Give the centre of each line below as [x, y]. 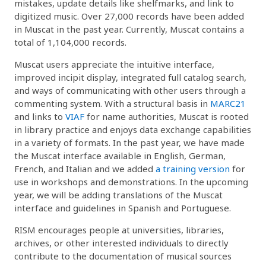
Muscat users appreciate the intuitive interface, [114, 64]
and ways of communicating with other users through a [130, 90]
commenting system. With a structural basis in [112, 103]
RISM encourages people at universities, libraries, [119, 229]
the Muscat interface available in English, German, [120, 155]
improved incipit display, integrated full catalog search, [130, 77]
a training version [193, 168]
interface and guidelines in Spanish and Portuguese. [123, 208]
